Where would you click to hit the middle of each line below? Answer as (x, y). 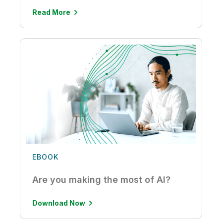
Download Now (59, 203)
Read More (51, 12)
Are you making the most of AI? (101, 180)
